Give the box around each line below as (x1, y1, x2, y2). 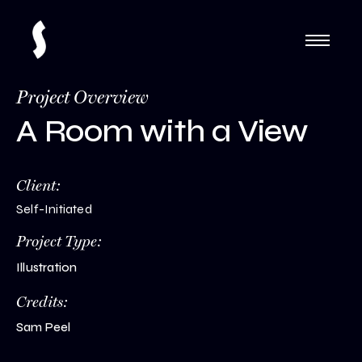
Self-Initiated (16, 201, 92, 217)
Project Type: (16, 232, 102, 250)
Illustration (16, 260, 78, 275)
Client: (16, 176, 61, 195)
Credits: (16, 293, 86, 311)
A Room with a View (16, 112, 309, 150)
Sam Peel (16, 320, 71, 335)
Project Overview (16, 86, 149, 108)
